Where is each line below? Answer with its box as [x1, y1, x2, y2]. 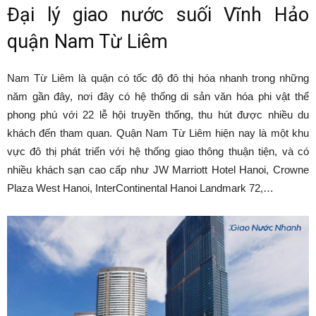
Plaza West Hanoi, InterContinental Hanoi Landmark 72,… [7, 181, 274, 194]
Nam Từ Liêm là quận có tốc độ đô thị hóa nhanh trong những [7, 71, 309, 84]
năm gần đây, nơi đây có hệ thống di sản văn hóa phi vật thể [7, 90, 309, 102]
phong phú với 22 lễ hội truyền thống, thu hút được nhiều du [7, 108, 309, 121]
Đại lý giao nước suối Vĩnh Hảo [7, 3, 309, 26]
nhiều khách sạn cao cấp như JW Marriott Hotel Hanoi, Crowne [7, 163, 309, 176]
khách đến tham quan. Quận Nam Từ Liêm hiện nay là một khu [7, 126, 309, 139]
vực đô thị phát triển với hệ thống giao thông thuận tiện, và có [7, 145, 309, 157]
